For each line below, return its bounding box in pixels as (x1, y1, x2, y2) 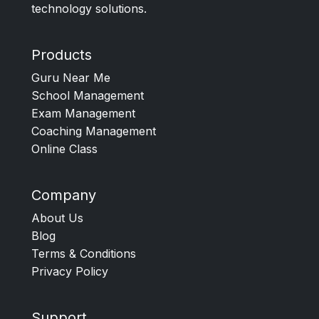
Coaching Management (31, 124, 156, 138)
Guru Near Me (31, 70, 110, 85)
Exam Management (31, 106, 135, 120)
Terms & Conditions (31, 246, 136, 261)
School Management (31, 88, 144, 103)
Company (31, 187, 96, 204)
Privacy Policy (31, 264, 108, 278)
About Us (31, 211, 83, 225)
